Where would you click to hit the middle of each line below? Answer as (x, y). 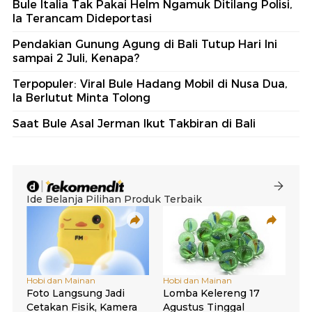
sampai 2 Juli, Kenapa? (76, 58)
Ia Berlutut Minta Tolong (81, 97)
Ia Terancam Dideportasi (82, 18)
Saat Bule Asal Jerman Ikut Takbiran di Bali (134, 123)
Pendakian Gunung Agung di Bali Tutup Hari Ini (145, 44)
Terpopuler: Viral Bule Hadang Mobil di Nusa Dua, (150, 84)
